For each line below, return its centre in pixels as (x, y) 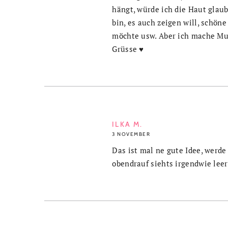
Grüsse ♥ (128, 49)
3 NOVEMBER (131, 134)
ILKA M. (127, 124)
